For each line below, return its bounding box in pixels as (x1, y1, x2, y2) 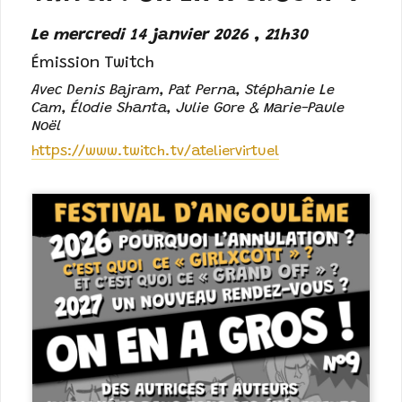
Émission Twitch (31, 56, 155, 73)
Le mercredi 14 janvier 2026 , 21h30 (31, 27, 310, 45)
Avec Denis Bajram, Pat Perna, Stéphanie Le (31, 83, 336, 99)
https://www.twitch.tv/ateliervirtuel (31, 144, 280, 160)
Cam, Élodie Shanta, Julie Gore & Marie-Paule (31, 101, 345, 117)
